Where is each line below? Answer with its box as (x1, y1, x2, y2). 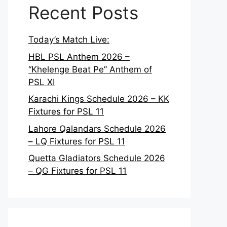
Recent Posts (28, 2, 138, 23)
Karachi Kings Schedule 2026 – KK (28, 94, 169, 104)
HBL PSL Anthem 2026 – (28, 51, 130, 62)
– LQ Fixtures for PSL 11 (28, 136, 125, 146)
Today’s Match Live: (28, 34, 109, 45)
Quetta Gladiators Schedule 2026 (28, 153, 165, 163)
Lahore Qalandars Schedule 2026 (28, 123, 166, 134)
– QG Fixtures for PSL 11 (28, 166, 127, 176)
